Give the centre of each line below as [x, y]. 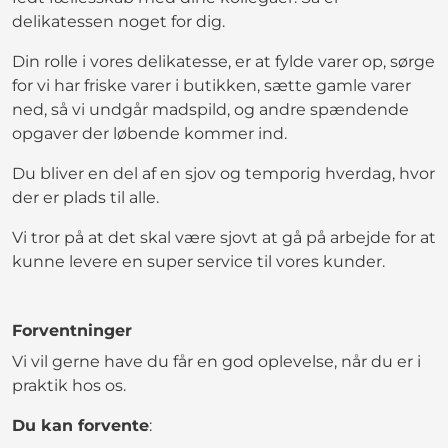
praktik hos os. [69, 385]
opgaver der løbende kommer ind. [149, 133]
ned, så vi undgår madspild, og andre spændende [210, 109]
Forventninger [72, 330]
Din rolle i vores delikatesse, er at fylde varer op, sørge [223, 61]
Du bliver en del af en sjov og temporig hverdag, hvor [223, 173]
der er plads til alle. [87, 197]
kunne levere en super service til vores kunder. [198, 261]
